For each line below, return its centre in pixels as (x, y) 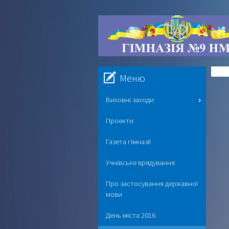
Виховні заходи (130, 100)
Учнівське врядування (140, 163)
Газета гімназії (128, 142)
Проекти (120, 121)
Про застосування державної (152, 184)
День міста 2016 (131, 215)
